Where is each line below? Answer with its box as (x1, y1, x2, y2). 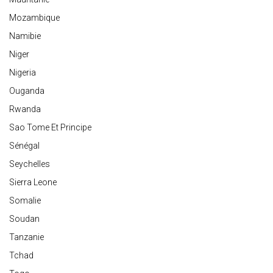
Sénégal (9, 141, 40, 151)
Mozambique (9, 13, 60, 23)
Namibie (9, 31, 41, 41)
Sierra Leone (9, 177, 57, 188)
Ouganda (9, 86, 44, 96)
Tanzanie (9, 232, 44, 243)
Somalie (9, 196, 41, 206)
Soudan (9, 214, 40, 224)
